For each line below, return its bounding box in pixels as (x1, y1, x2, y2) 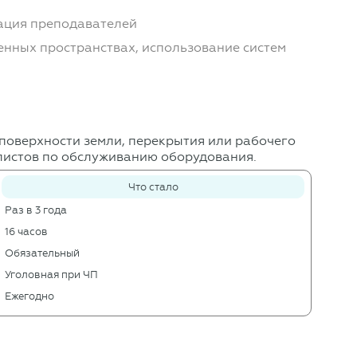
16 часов (5, 226, 49, 238)
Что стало (127, 181, 178, 194)
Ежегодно (5, 290, 55, 303)
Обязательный (5, 247, 80, 260)
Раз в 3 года (5, 204, 68, 217)
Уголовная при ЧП (5, 269, 99, 281)
